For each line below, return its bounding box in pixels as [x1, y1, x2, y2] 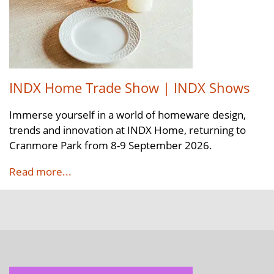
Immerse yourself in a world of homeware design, [9, 107, 246, 122]
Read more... [9, 163, 72, 179]
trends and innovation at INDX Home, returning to [9, 122, 246, 138]
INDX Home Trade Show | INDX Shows [9, 78, 250, 97]
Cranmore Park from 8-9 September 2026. [9, 138, 212, 153]
